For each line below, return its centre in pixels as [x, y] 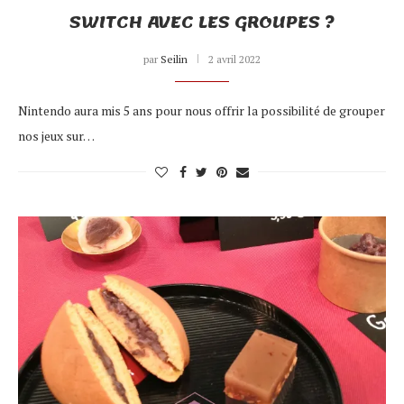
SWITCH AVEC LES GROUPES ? [202, 22]
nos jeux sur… [56, 135]
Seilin [174, 59]
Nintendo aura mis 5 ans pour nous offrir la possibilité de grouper [202, 110]
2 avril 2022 [234, 59]
